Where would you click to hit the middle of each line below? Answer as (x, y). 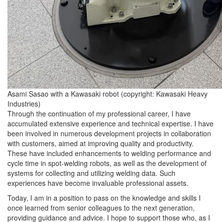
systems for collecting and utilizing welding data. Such (91, 173)
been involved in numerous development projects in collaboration (109, 133)
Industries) (24, 104)
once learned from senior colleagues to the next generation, (101, 208)
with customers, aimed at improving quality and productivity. (101, 143)
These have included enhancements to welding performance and (109, 153)
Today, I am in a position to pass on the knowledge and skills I (104, 198)
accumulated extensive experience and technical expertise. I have (111, 123)
